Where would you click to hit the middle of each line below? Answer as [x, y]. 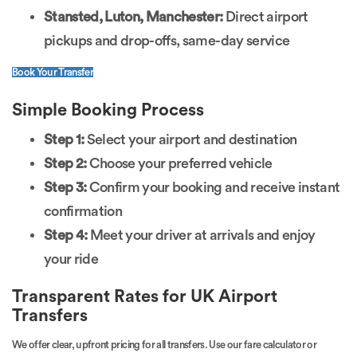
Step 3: [65, 187]
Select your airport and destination [190, 139]
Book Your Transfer [53, 72]
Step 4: [66, 235]
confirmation [83, 211]
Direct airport [265, 16]
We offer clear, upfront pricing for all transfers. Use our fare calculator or [165, 344]
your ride [71, 259]
